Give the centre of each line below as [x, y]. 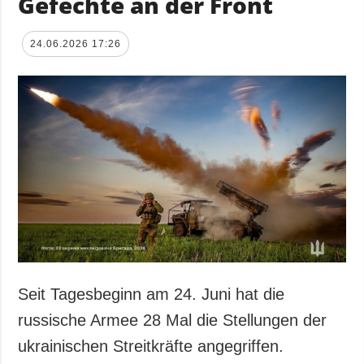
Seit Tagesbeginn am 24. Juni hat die [152, 295]
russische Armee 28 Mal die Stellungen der [173, 321]
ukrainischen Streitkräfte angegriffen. [156, 347]
